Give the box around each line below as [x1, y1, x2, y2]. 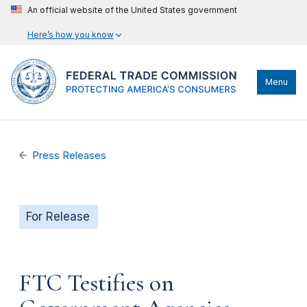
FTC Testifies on [19, 268, 174, 297]
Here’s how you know [27, 29, 114, 40]
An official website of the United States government [27, 5, 237, 15]
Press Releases [32, 149, 107, 162]
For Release [26, 210, 90, 223]
